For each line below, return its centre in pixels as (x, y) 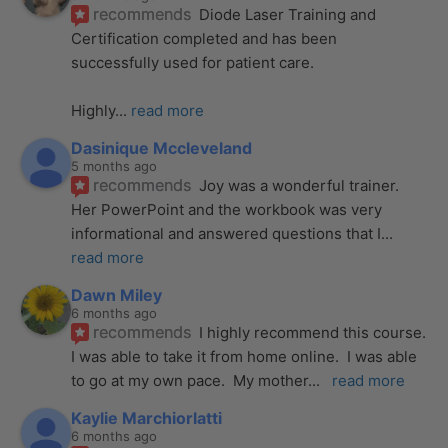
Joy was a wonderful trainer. (299, 185)
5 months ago (114, 165)
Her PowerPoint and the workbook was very (227, 209)
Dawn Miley (117, 294)
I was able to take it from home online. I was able (244, 356)
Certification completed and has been (204, 38)
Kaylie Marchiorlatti (147, 417)
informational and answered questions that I (226, 233)
